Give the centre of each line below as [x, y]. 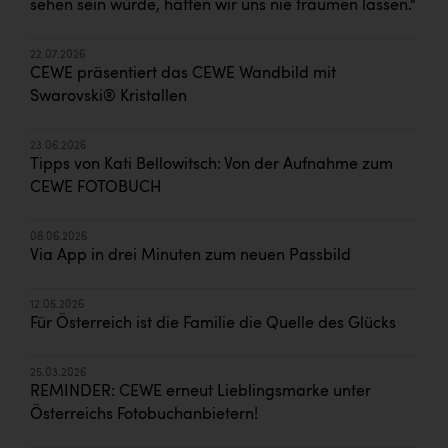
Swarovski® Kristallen [108, 97]
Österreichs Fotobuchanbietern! [144, 415]
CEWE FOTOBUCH [95, 188]
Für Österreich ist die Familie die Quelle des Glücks [213, 324]
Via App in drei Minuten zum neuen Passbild [190, 256]
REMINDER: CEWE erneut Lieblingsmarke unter [200, 392]
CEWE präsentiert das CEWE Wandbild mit [183, 74]
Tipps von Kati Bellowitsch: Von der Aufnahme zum [211, 165]
